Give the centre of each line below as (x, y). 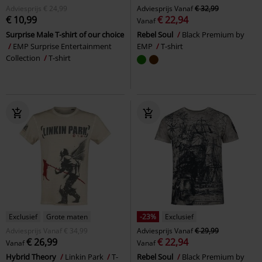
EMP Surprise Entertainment (62, 46)
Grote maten (67, 216)
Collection (24, 58)
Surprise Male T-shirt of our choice (65, 34)
